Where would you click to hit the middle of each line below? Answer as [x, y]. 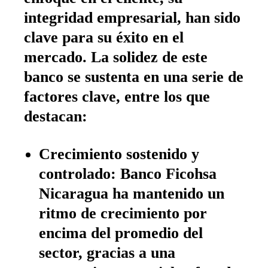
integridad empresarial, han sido [132, 18]
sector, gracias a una [107, 253]
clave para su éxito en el [104, 37]
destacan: [56, 116]
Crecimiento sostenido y [119, 154]
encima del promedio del [121, 233]
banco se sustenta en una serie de [134, 77]
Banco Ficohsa [166, 174]
